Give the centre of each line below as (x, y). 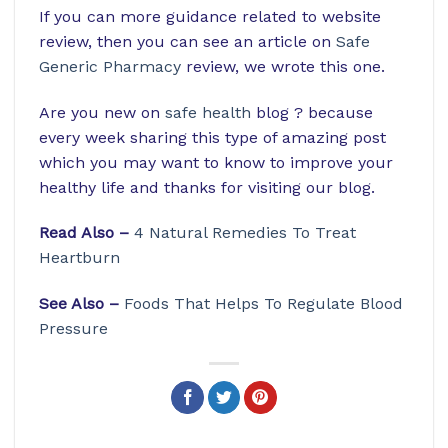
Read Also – (86, 233)
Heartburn (79, 258)
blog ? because (312, 112)
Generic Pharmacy (110, 66)
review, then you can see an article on (187, 41)
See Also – (81, 304)
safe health (208, 112)
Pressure (73, 329)
